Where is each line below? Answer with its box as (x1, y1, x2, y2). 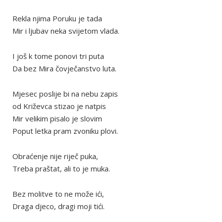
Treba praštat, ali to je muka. (12, 164, 110, 174)
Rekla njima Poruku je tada (12, 13, 102, 24)
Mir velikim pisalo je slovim (12, 113, 102, 124)
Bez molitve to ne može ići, (12, 189, 104, 199)
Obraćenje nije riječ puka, (12, 151, 98, 162)
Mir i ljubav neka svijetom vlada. (12, 26, 119, 36)
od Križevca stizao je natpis (12, 101, 106, 111)
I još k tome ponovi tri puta (12, 51, 104, 61)
